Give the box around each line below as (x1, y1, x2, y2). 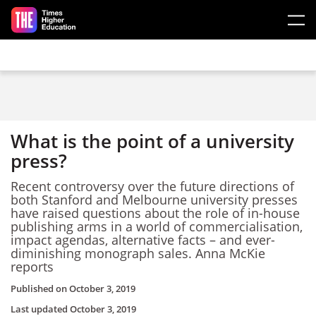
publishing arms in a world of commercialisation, (11, 217, 303, 235)
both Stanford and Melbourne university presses (11, 190, 298, 208)
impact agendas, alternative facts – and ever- (11, 231, 275, 248)
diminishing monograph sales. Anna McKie (11, 244, 265, 262)
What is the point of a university (11, 128, 294, 154)
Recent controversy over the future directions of (11, 177, 294, 195)
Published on (11, 282, 69, 295)
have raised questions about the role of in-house (11, 204, 300, 221)
